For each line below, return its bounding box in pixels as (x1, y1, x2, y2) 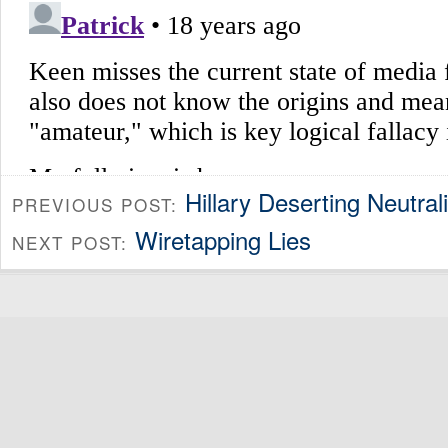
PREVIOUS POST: (12, 191, 185, 217)
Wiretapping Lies (135, 222, 311, 257)
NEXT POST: (12, 230, 135, 255)
